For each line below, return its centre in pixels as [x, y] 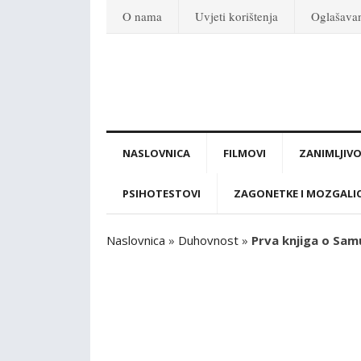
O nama [142, 16]
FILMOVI [245, 153]
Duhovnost [208, 240]
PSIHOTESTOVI [162, 193]
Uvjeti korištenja [237, 16]
